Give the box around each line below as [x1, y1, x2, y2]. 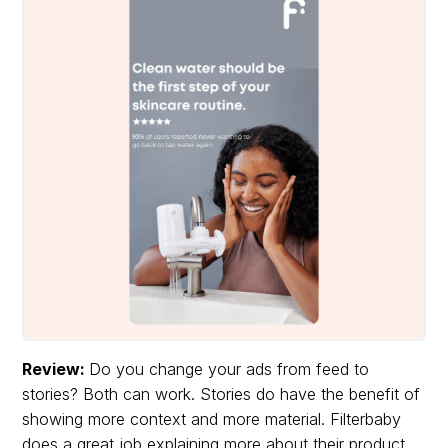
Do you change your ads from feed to [89, 359, 370, 380]
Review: [22, 359, 90, 380]
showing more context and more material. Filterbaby [22, 409, 402, 430]
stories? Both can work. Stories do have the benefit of [22, 384, 421, 405]
